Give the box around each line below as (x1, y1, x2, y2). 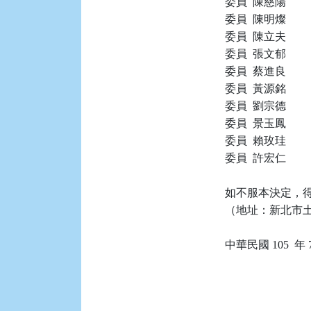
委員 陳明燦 (225, 13, 287, 25)
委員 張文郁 (225, 48, 287, 60)
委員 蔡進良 (225, 65, 287, 77)
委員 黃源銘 (225, 83, 287, 94)
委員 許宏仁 (225, 152, 287, 164)
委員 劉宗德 (225, 100, 287, 112)
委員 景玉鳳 (225, 117, 287, 129)
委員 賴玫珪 (225, 135, 287, 146)
